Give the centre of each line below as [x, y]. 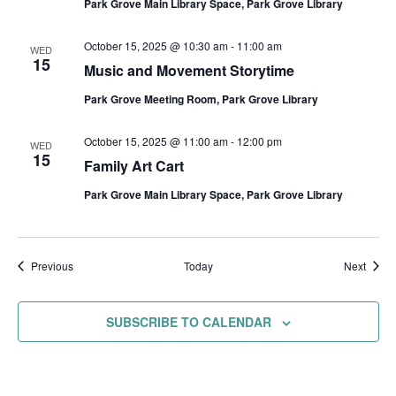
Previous [52, 266]
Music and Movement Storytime [189, 70]
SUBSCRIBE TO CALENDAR [188, 322]
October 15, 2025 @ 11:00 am [156, 141]
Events [88, 265]
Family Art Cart [133, 166]
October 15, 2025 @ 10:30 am [156, 46]
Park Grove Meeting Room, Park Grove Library [201, 99]
